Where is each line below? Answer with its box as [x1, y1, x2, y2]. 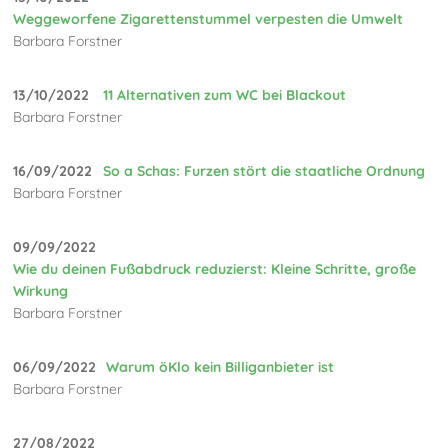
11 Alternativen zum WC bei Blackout [103, 85, 347, 104]
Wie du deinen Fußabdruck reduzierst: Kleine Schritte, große [13, 259, 417, 278]
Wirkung [13, 281, 69, 300]
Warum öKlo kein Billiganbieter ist [106, 357, 335, 376]
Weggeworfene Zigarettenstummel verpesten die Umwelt [13, 9, 404, 28]
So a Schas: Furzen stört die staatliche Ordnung [103, 161, 426, 180]
